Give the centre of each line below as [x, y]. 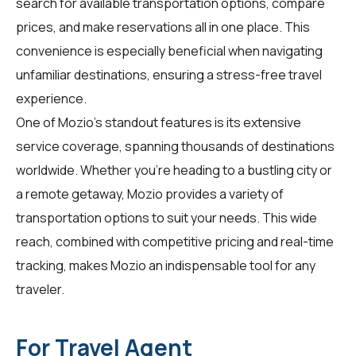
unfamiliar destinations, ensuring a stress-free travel [169, 75]
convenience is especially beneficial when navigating [169, 51]
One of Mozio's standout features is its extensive [159, 123]
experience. [51, 99]
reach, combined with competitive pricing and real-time [175, 242]
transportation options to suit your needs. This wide [166, 218]
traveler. [40, 290]
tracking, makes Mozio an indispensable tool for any [166, 266]
